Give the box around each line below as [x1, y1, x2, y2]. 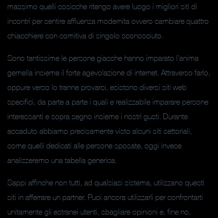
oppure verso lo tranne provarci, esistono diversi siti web [7, 83, 186, 91]
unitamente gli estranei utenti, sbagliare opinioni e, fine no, [7, 207, 191, 216]
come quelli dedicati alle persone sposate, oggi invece [7, 141, 182, 150]
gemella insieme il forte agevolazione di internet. [7, 68, 159, 77]
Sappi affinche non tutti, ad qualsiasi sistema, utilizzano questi [7, 178, 204, 187]
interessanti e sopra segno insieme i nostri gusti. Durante [7, 112, 188, 121]
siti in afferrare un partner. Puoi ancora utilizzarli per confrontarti [7, 193, 203, 201]
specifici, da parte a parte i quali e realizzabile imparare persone [7, 97, 208, 106]
